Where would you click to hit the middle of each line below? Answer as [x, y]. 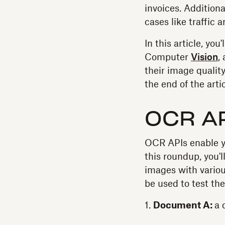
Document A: [184, 205]
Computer [168, 57]
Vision [204, 57]
